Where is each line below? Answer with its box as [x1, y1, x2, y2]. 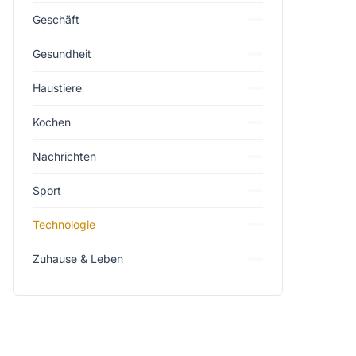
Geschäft [33, 13, 79, 26]
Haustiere [33, 81, 82, 95]
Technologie [33, 218, 95, 231]
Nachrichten [33, 149, 96, 163]
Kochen [33, 115, 71, 129]
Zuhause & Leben [33, 252, 123, 265]
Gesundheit [33, 47, 91, 60]
